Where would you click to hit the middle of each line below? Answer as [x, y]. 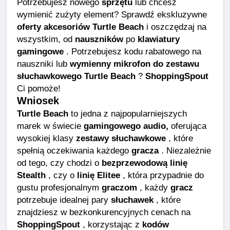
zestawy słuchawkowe [121, 138]
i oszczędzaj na [175, 26]
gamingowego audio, [126, 126]
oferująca [187, 126]
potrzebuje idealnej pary [64, 199]
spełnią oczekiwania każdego [74, 150]
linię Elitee [99, 175]
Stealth [31, 175]
